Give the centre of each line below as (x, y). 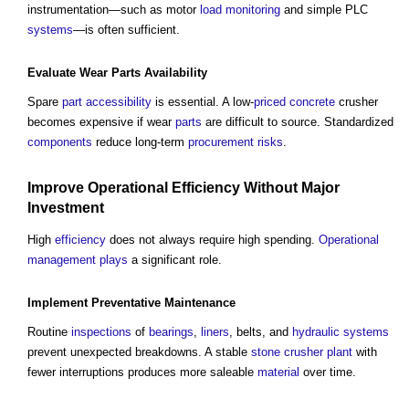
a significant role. (175, 260)
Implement (59, 303)
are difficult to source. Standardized (298, 121)
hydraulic (316, 332)
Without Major (290, 187)
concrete (312, 101)
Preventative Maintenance (163, 303)
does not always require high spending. (212, 240)
